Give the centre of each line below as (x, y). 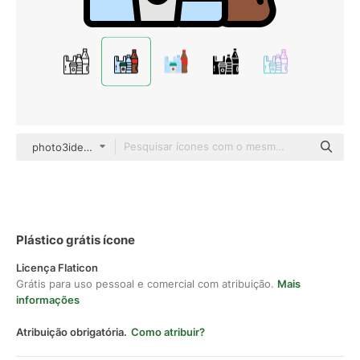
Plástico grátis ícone (76, 240)
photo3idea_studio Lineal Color (110, 147)
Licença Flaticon (57, 268)
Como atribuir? (168, 332)
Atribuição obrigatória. (72, 332)
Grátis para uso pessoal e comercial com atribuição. (147, 284)
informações (48, 300)
